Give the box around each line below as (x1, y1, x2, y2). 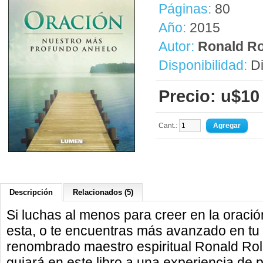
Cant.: (159, 122, 179, 130)
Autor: (159, 39, 198, 54)
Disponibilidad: (159, 58, 247, 73)
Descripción (9, 188, 53, 197)
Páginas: (159, 1, 211, 16)
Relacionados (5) (73, 188, 133, 197)
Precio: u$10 (159, 87, 259, 106)
